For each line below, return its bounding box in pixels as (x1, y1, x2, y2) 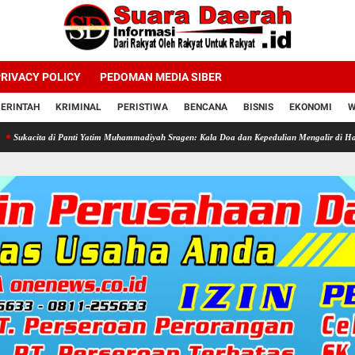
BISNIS (243, 101, 273, 113)
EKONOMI (289, 101, 332, 113)
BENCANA (184, 101, 227, 113)
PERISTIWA (117, 101, 168, 113)
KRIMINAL (55, 101, 101, 113)
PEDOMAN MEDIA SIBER (100, 70, 222, 83)
